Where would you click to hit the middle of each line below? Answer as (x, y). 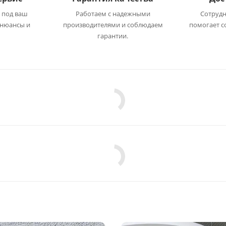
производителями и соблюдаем (113, 25)
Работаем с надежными (113, 14)
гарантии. (113, 36)
